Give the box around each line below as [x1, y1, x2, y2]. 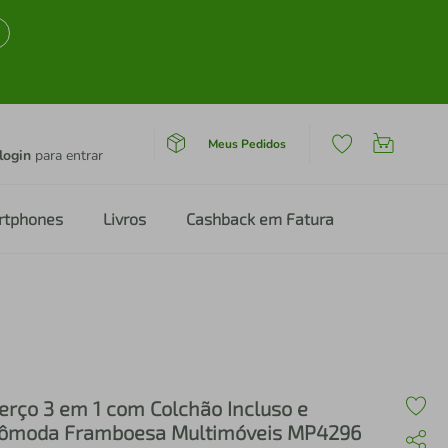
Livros [103, 209, 146, 228]
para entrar [31, 146, 103, 165]
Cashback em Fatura [186, 209, 334, 228]
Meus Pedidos [207, 135, 286, 152]
